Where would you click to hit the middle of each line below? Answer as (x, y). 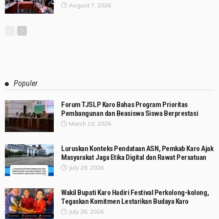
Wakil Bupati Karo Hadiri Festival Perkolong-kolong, (135, 193)
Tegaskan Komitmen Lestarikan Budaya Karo (125, 202)
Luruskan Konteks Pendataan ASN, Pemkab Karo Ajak (137, 149)
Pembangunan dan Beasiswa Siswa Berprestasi (130, 114)
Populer (26, 84)
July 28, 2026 (86, 168)
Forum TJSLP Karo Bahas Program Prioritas (125, 105)
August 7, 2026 (90, 5)
